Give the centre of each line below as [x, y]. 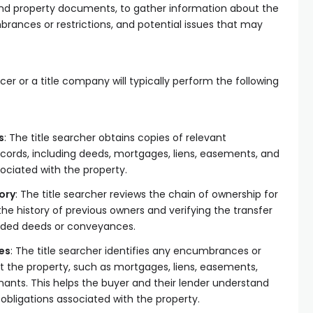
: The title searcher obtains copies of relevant [115, 138]
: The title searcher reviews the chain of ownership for [147, 194]
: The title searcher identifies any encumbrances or [136, 251]
